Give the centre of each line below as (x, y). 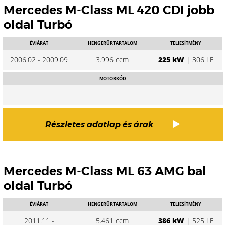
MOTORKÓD (113, 79)
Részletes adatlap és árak (99, 124)
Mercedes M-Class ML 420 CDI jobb (109, 10)
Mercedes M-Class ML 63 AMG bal (105, 171)
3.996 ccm (113, 60)
